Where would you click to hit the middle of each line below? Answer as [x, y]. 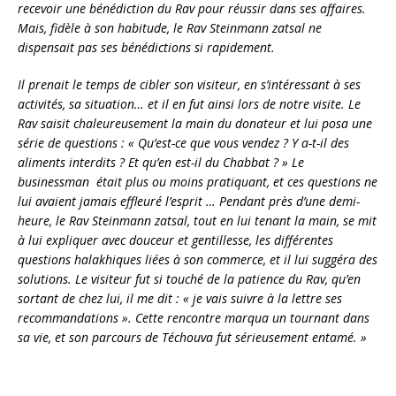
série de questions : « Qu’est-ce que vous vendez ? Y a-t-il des [183, 142]
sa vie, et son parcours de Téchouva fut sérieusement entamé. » [192, 337]
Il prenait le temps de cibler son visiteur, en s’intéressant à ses [189, 84]
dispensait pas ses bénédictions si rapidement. [146, 47]
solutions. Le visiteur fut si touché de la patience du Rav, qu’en [189, 278]
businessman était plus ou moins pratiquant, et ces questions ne [198, 181]
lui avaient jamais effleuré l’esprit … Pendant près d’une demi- [189, 201]
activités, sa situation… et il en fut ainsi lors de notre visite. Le [189, 103]
